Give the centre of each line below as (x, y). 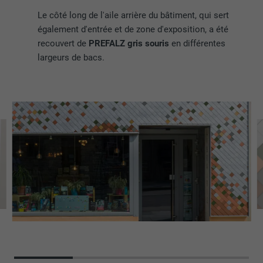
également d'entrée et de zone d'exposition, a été (133, 30)
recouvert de (63, 44)
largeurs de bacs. (71, 58)
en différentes (199, 44)
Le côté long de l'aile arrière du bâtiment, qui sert (134, 16)
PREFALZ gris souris (130, 44)
